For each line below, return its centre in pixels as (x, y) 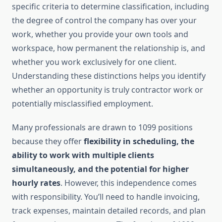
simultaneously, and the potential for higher (100, 169)
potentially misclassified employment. (83, 104)
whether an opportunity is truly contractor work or (108, 90)
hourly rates (36, 183)
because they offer (48, 141)
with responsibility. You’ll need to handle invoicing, (106, 197)
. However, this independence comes (129, 183)
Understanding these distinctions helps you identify (109, 76)
